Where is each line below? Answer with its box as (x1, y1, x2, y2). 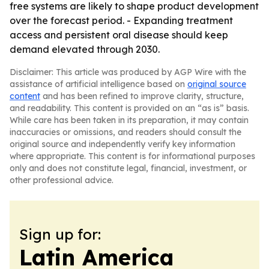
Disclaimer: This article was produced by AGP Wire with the (10, 67, 246, 77)
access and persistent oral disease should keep (10, 29, 228, 41)
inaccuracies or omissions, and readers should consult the (10, 127, 241, 138)
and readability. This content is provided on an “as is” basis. (10, 103, 249, 113)
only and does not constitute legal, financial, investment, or (10, 163, 247, 174)
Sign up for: (19, 225, 101, 243)
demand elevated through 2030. (10, 43, 160, 55)
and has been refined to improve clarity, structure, (40, 91, 244, 101)
